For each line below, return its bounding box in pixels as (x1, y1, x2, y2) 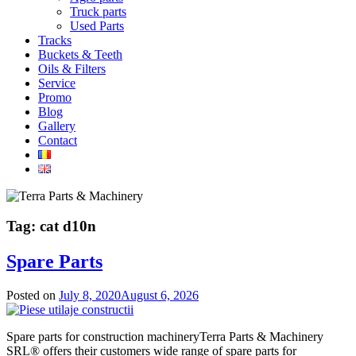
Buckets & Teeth (38, 47, 122, 61)
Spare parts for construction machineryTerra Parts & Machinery (6, 330, 323, 344)
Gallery (38, 118, 75, 133)
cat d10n (40, 218, 96, 235)
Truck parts (70, 4, 126, 18)
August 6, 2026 (121, 288, 199, 303)
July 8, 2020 (59, 288, 121, 303)
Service (38, 75, 75, 90)
